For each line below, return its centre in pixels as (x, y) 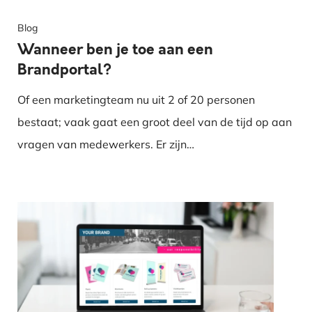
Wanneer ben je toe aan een (116, 49)
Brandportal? (65, 69)
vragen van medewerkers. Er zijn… (106, 144)
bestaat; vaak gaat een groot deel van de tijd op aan (155, 122)
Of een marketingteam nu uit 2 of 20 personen (136, 99)
